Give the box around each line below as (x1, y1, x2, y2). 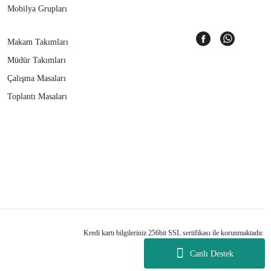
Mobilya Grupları (7, 4, 67, 14)
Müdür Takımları (7, 56, 66, 65)
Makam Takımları (7, 38, 68, 47)
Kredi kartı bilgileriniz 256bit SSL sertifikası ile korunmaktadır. (83, 229, 264, 238)
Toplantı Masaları (7, 92, 67, 102)
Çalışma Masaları (7, 74, 66, 83)
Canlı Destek (189, 249, 233, 258)
